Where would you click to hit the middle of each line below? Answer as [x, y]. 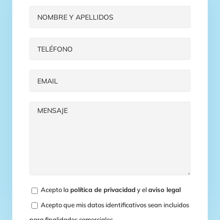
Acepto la [55, 190]
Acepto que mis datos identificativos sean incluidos [114, 205]
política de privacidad [103, 190]
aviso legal [165, 190]
